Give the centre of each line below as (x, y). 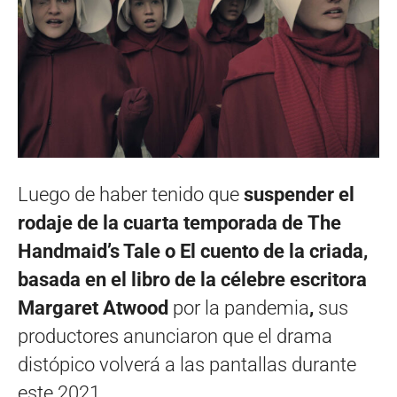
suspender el (299, 194)
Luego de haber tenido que (131, 194)
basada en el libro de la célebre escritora (192, 279)
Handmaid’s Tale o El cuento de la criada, (193, 251)
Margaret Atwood (95, 307)
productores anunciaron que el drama (175, 336)
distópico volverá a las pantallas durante (187, 364)
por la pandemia (241, 307)
